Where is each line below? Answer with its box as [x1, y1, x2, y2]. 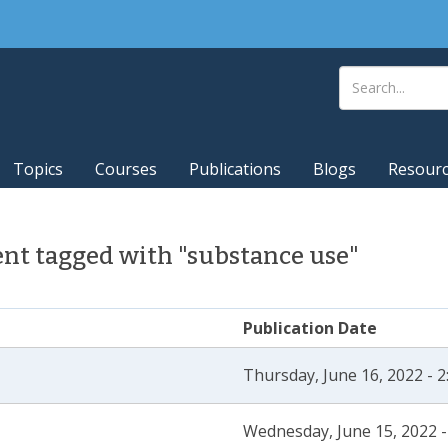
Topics [13, 158, 63, 181]
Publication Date [243, 317, 377, 339]
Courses [95, 158, 157, 181]
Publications [189, 158, 281, 181]
